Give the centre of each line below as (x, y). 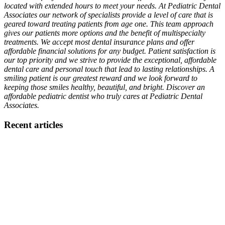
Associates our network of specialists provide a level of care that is (108, 15)
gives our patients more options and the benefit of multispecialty (105, 33)
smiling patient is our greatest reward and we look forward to (101, 78)
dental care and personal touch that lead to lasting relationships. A (109, 69)
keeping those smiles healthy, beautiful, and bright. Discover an (104, 87)
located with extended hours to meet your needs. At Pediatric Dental (112, 6)
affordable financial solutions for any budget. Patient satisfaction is (110, 51)
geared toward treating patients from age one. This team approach (109, 24)
